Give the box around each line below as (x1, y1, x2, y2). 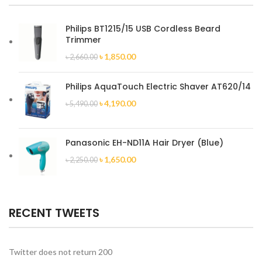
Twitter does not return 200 (9, 247, 112, 257)
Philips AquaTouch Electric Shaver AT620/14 (65, 81, 251, 93)
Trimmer (65, 34, 101, 46)
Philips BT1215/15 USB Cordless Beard (65, 23, 220, 35)
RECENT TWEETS (9, 205, 99, 222)
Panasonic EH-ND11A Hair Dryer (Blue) (65, 137, 223, 149)
